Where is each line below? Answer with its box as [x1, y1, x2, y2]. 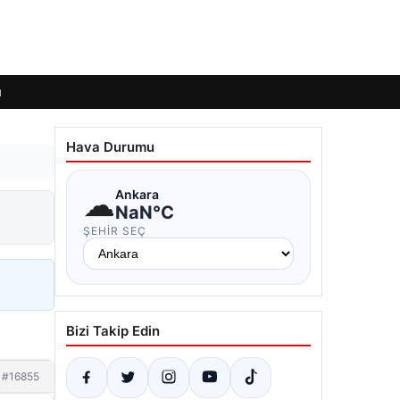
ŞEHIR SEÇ [83, 224, 146, 237]
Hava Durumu [66, 138, 154, 155]
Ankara [115, 186, 159, 202]
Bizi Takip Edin [66, 322, 160, 339]
